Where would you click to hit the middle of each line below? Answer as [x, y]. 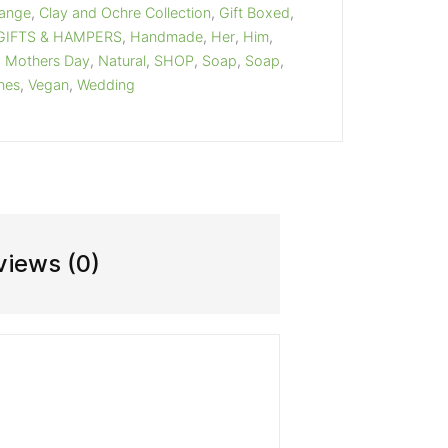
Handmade [166, 36]
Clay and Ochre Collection [125, 12]
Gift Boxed [254, 12]
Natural [122, 60]
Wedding [106, 84]
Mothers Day [47, 60]
